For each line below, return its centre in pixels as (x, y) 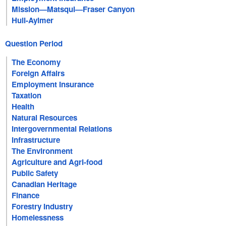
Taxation (27, 96)
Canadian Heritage (44, 184)
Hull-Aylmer (33, 20)
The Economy (36, 62)
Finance (26, 195)
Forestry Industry (42, 207)
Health (23, 107)
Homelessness (38, 218)
